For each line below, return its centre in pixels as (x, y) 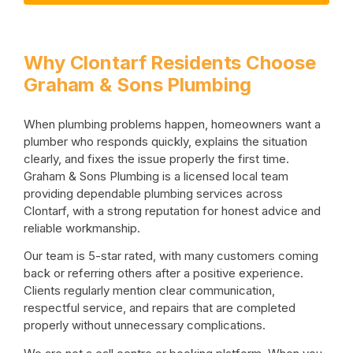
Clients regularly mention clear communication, (149, 291)
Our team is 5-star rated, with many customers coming (171, 256)
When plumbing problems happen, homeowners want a (172, 124)
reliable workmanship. (82, 228)
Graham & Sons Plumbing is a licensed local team (156, 176)
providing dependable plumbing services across (153, 193)
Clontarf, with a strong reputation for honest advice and (172, 210)
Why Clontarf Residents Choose (170, 62)
